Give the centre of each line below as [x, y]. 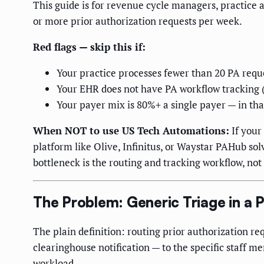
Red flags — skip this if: [89, 47]
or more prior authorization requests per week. [138, 21]
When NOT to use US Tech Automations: [131, 130]
